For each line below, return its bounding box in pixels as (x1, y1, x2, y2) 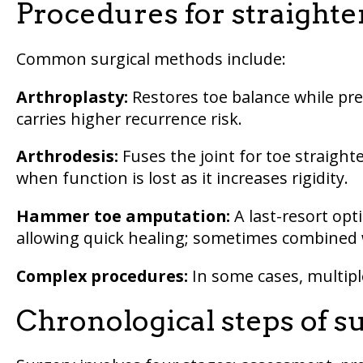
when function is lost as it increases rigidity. (15, 167, 348, 190)
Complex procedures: (15, 264, 188, 287)
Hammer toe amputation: (15, 205, 230, 228)
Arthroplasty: (15, 85, 128, 108)
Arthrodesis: (15, 145, 118, 168)
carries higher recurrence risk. (15, 107, 242, 130)
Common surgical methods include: (15, 47, 286, 70)
